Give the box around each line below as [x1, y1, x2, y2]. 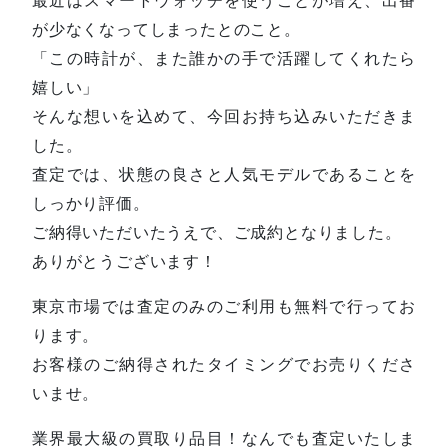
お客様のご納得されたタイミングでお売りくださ [32, 353, 416, 374]
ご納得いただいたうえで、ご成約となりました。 [32, 221, 402, 242]
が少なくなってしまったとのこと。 [32, 18, 301, 39]
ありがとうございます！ [32, 250, 217, 271]
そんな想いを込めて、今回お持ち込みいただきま [32, 105, 416, 126]
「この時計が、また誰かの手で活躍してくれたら [32, 47, 416, 68]
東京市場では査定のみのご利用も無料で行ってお [32, 295, 416, 316]
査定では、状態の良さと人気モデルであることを [32, 163, 416, 184]
